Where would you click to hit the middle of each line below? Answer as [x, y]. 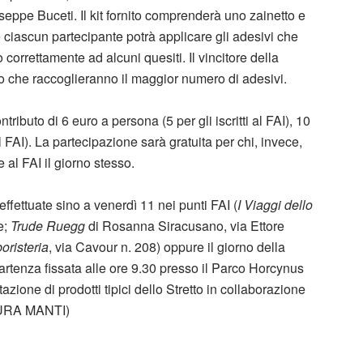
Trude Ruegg [49, 225]
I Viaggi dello [275, 204]
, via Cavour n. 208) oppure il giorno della [167, 246]
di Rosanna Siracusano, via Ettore [186, 225]
